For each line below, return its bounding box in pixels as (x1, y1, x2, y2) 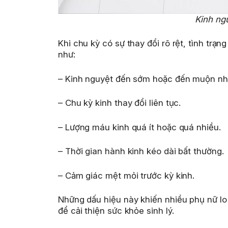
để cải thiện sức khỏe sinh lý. (58, 206, 174, 216)
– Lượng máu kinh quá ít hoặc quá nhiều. (58, 122, 221, 132)
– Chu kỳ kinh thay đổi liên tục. (58, 98, 181, 108)
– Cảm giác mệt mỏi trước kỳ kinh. (58, 170, 195, 181)
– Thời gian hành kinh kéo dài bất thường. (58, 146, 224, 157)
